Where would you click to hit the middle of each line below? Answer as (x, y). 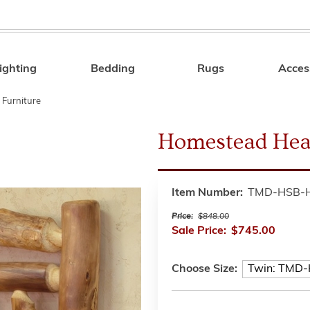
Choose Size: (204, 269)
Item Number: (207, 193)
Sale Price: (199, 231)
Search (231, 71)
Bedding (113, 69)
